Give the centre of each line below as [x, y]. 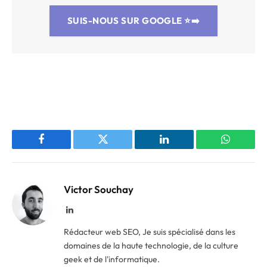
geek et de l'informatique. [112, 259]
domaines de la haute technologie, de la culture [151, 245]
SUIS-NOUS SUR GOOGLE [125, 21]
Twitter [117, 148]
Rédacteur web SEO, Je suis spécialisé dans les [150, 232]
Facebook [61, 148]
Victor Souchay [99, 189]
